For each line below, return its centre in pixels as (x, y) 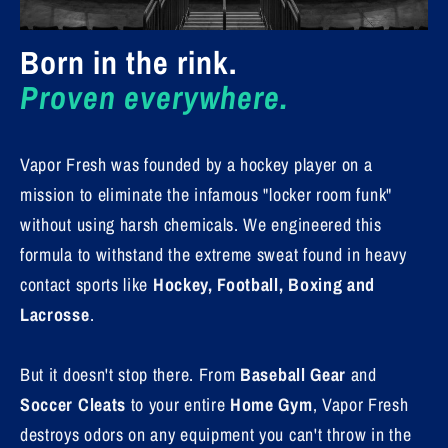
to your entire (178, 404)
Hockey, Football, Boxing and (264, 284)
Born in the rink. (128, 62)
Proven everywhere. (154, 97)
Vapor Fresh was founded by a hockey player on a (196, 164)
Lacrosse (55, 314)
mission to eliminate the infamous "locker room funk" (206, 194)
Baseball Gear (293, 374)
